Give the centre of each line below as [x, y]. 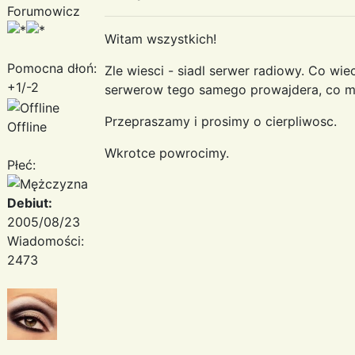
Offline [27, 126]
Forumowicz [44, 11]
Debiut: [30, 202]
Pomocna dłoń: [52, 68]
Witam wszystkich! [160, 38]
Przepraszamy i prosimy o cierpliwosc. [221, 121]
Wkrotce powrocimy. [167, 153]
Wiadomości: [46, 240]
